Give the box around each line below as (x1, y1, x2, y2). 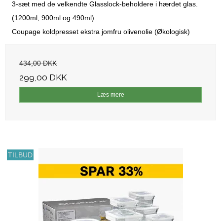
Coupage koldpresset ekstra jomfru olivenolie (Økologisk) (12, 27, 190, 36)
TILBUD (8, 150, 33, 159)
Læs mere (97, 91, 124, 98)
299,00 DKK (19, 72, 67, 82)
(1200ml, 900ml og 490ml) (12, 13, 94, 22)
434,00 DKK (19, 59, 57, 67)
